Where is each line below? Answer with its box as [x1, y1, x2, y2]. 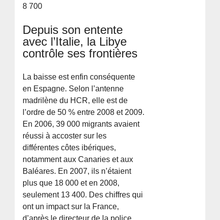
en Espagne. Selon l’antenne [23, 84, 124, 93]
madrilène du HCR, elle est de [23, 96, 128, 105]
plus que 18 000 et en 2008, [23, 179, 120, 188]
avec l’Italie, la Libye [23, 35, 127, 49]
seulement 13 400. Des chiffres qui [23, 191, 143, 199]
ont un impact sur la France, [23, 202, 119, 211]
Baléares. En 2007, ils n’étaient [23, 167, 132, 176]
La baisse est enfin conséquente [23, 73, 136, 82]
